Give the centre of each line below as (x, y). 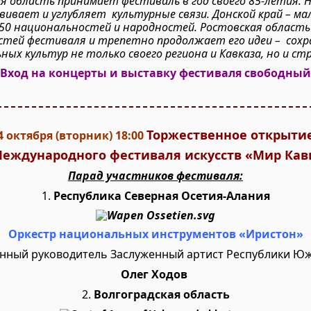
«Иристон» (271, 234)
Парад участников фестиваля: (155, 176)
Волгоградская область (161, 294)
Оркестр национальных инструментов (123, 234)
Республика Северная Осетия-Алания (161, 196)
